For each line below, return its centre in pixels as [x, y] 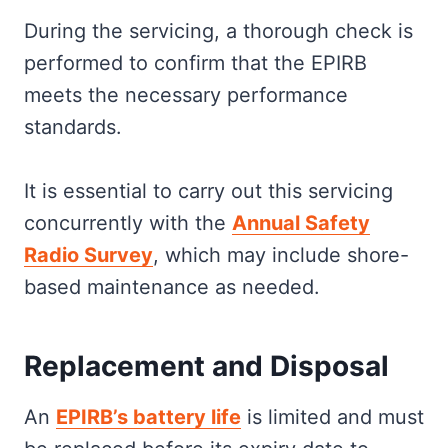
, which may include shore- [281, 255]
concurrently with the [128, 223]
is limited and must [332, 417]
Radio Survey [88, 255]
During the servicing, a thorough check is [218, 31]
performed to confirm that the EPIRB [195, 63]
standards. [73, 127]
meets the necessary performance [186, 95]
